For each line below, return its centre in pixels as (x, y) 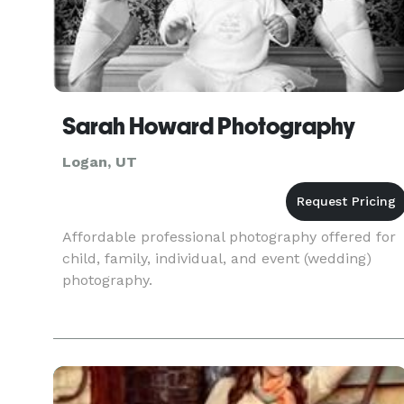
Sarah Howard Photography (209, 126)
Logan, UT (100, 162)
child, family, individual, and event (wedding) (217, 258)
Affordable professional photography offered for (229, 237)
